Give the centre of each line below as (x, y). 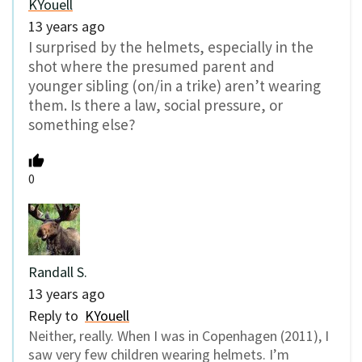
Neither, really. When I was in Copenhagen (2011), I (179, 335)
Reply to (57, 315)
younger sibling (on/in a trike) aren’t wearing (175, 86)
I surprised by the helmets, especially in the (171, 47)
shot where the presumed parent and (152, 67)
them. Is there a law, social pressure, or (156, 105)
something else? (82, 125)
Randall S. (58, 271)
